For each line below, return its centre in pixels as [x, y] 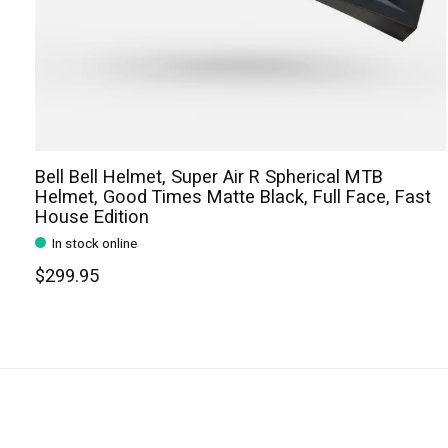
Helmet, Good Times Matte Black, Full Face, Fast [233, 198]
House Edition [92, 218]
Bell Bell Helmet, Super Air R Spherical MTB [209, 178]
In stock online [95, 244]
